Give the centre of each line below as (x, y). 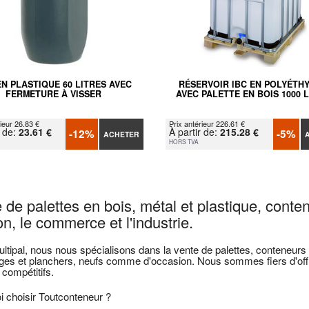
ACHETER (121, 134)
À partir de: (194, 131)
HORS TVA (183, 141)
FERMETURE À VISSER (54, 93)
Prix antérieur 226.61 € (207, 123)
